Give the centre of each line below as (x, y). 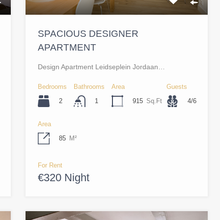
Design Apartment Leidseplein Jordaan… (102, 67)
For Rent (50, 165)
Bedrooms (53, 86)
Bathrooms (89, 86)
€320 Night (64, 178)
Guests (177, 86)
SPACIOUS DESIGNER (88, 33)
